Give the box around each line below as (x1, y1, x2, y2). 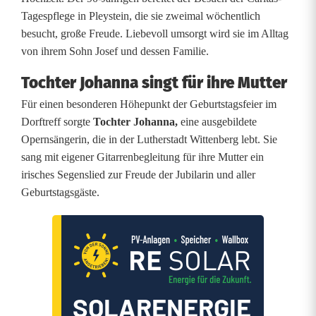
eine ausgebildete (181, 116, 257, 128)
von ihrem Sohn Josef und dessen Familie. (21, 45, 209, 57)
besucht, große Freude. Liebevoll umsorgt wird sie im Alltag (21, 28, 288, 39)
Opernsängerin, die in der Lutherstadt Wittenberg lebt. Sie (21, 133, 277, 145)
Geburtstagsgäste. (21, 186, 99, 198)
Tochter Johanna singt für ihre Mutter (21, 73, 287, 92)
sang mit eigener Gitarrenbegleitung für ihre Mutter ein (21, 151, 264, 163)
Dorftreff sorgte (21, 116, 93, 128)
